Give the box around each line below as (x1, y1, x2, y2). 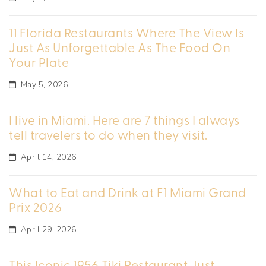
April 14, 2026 (20, 151, 77, 163)
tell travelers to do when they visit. (9, 126, 208, 143)
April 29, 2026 (20, 224, 77, 236)
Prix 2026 (9, 198, 62, 216)
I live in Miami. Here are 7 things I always (9, 111, 240, 128)
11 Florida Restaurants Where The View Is (9, 24, 244, 41)
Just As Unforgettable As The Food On (9, 39, 230, 56)
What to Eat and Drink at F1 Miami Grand (9, 183, 246, 201)
